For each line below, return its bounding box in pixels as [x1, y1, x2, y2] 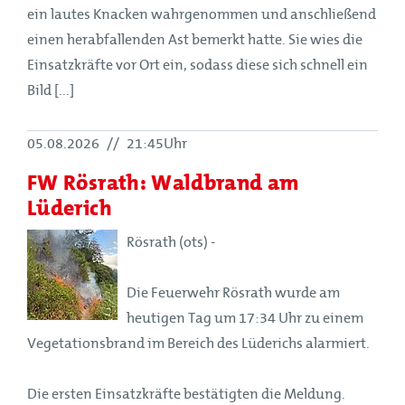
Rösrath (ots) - [127, 233, 215, 250]
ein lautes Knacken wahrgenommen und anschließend [27, 5, 376, 23]
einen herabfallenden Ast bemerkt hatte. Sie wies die [27, 31, 363, 48]
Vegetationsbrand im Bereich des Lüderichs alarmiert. [27, 334, 370, 352]
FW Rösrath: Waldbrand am [27, 164, 299, 200]
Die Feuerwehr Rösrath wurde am [127, 284, 340, 301]
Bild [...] [27, 81, 74, 99]
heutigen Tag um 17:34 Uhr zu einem [127, 309, 363, 326]
